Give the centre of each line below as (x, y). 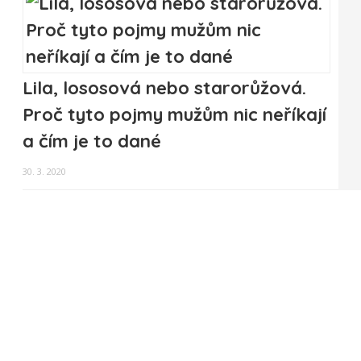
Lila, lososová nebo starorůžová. (164, 88)
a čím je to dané (92, 141)
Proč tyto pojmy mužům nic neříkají (174, 115)
